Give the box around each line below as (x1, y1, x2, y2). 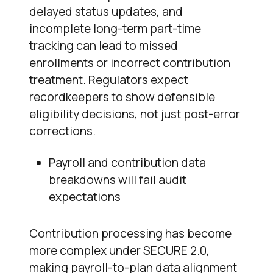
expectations (49, 189, 121, 205)
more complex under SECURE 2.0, (29, 243, 210, 259)
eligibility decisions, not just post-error (29, 106, 240, 122)
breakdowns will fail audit (49, 172, 186, 188)
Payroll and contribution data (49, 155, 206, 171)
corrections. (29, 123, 96, 140)
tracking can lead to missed (29, 38, 178, 54)
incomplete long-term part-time (29, 21, 201, 37)
